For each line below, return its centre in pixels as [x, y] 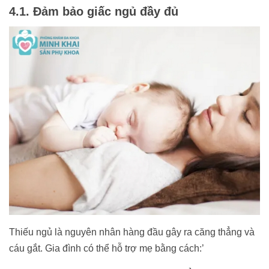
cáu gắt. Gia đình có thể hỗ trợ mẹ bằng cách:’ [107, 248]
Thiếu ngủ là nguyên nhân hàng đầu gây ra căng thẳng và [132, 232]
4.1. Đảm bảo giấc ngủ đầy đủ [94, 12]
